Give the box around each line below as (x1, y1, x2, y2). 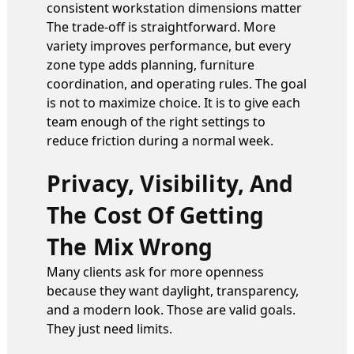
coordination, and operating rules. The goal (47, 74, 307, 92)
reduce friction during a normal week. (47, 131, 273, 149)
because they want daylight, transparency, (47, 281, 299, 299)
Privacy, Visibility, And (47, 168, 294, 198)
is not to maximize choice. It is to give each (47, 93, 300, 111)
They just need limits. (47, 319, 172, 337)
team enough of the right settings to (47, 112, 265, 130)
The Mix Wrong (47, 231, 213, 262)
